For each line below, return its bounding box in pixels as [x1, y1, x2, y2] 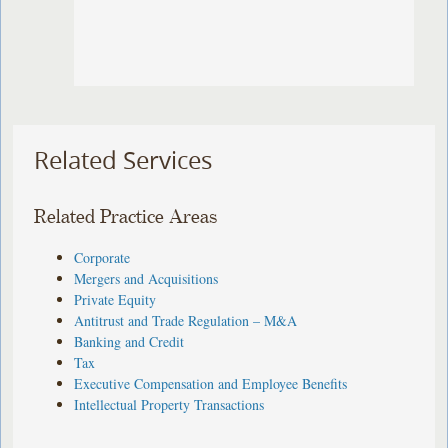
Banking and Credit [74, 331, 185, 351]
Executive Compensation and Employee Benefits [74, 373, 348, 393]
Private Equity [74, 289, 157, 309]
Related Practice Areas [34, 206, 218, 228]
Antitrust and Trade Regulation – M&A [74, 310, 298, 330]
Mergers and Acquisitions [74, 268, 219, 288]
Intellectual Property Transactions [74, 394, 265, 414]
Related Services [34, 144, 213, 177]
